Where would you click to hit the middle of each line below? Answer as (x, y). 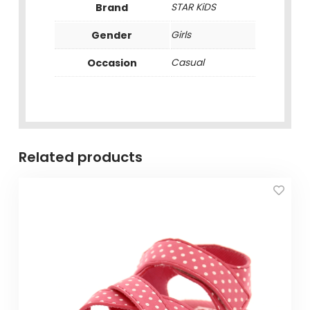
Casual (187, 63)
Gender (112, 36)
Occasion (112, 63)
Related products (80, 157)
